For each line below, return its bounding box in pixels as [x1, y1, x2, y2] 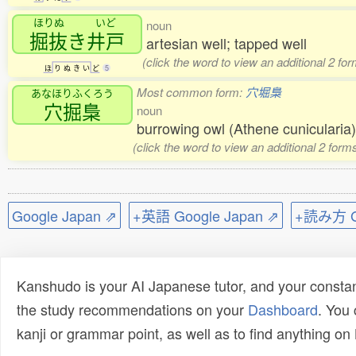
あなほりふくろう [31, 85, 114, 100]
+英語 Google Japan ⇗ [133, 205, 279, 226]
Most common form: [137, 83, 246, 100]
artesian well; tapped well [146, 33, 307, 53]
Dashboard [248, 299, 318, 319]
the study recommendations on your [17, 299, 248, 319]
